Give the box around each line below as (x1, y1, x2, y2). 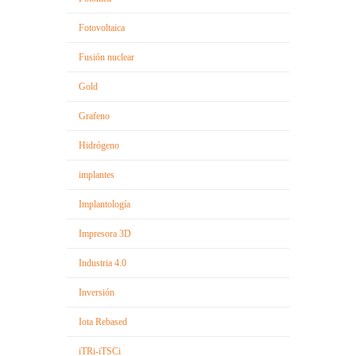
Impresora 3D (79, 227, 131, 239)
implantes (79, 168, 114, 180)
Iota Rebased (79, 315, 127, 327)
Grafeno (79, 110, 110, 122)
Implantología (79, 198, 130, 210)
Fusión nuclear (79, 51, 134, 63)
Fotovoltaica (79, 21, 125, 33)
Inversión (79, 286, 114, 298)
